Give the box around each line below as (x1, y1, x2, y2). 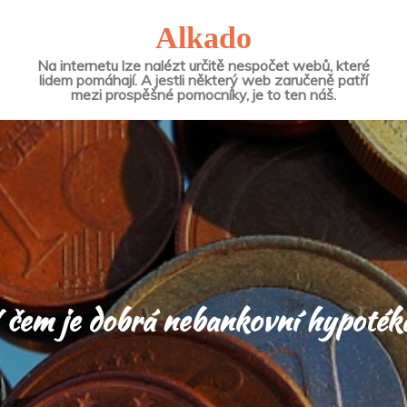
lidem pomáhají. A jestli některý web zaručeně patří (38, 71, 368, 89)
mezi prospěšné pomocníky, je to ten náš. (70, 85, 336, 104)
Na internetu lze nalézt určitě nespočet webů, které (36, 56, 370, 74)
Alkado (154, 21, 252, 55)
